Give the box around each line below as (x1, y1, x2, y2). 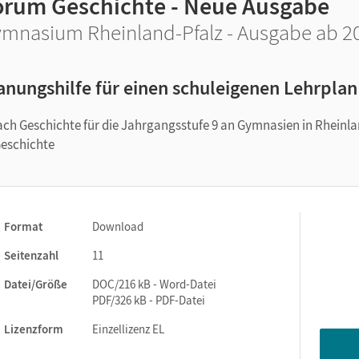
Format (4, 219, 42, 234)
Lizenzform (4, 321, 63, 337)
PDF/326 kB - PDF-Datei (92, 292, 205, 308)
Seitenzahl (4, 248, 58, 263)
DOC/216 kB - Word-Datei (92, 276, 216, 292)
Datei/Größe (4, 276, 67, 292)
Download (92, 219, 143, 234)
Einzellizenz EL (92, 321, 164, 337)
